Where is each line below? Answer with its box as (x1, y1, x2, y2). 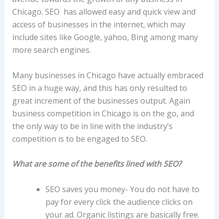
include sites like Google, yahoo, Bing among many (12, 32, 198, 43)
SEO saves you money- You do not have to (45, 183, 199, 195)
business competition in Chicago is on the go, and (12, 108, 194, 119)
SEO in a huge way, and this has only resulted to (12, 82, 187, 93)
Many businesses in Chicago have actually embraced (12, 69, 203, 81)
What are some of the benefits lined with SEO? (12, 158, 181, 170)
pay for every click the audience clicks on (45, 196, 193, 207)
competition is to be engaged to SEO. (12, 133, 147, 144)
